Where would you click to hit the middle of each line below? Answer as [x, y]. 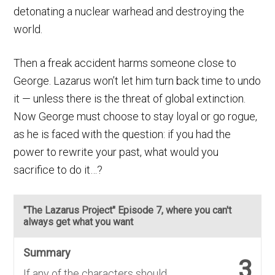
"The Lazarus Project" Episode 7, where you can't [128, 211]
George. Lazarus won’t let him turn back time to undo [137, 81]
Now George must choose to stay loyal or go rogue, [136, 117]
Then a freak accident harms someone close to [125, 63]
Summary [47, 253]
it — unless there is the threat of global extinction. [130, 99]
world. [28, 29]
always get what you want [79, 222]
